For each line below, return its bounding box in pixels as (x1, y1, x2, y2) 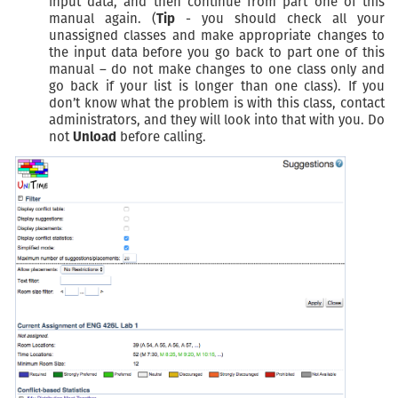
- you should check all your (175, 10, 385, 27)
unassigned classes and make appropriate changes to (49, 27, 385, 44)
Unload (73, 128, 116, 145)
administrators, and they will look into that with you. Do (49, 111, 385, 128)
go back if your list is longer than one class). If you (49, 77, 385, 94)
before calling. (116, 128, 206, 145)
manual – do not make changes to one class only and (49, 60, 385, 77)
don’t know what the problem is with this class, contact (49, 94, 385, 111)
